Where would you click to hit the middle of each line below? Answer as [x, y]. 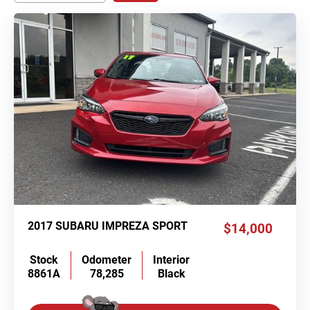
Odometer [107, 259]
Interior [171, 259]
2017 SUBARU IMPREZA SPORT [108, 227]
